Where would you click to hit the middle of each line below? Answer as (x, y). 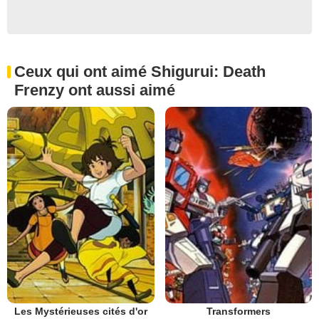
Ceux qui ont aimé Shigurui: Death (140, 72)
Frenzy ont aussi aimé (95, 90)
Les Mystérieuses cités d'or (80, 311)
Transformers (238, 311)
